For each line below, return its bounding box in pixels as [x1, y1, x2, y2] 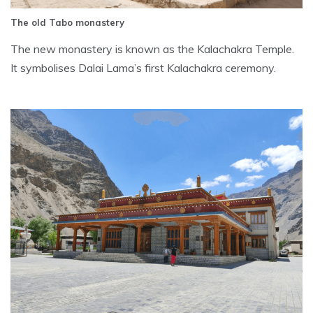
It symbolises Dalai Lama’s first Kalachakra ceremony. [10, 60, 276, 75]
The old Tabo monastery [10, 16, 124, 28]
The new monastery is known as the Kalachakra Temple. [10, 41, 294, 56]
